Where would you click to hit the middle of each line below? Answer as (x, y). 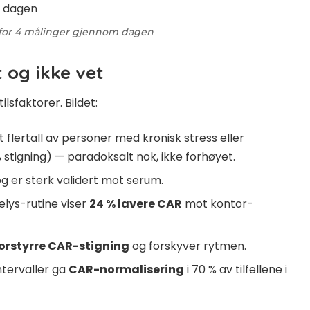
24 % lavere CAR (136, 204)
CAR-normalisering (126, 270)
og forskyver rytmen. (188, 246)
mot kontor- (218, 204)
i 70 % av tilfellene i (236, 270)
